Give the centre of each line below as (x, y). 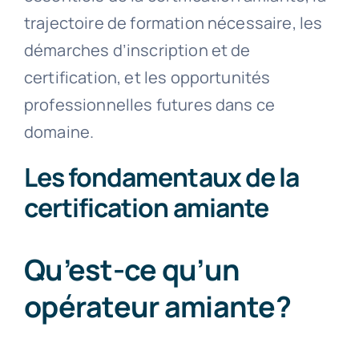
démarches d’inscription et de (137, 50)
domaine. (59, 132)
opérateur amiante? (157, 307)
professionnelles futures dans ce (149, 105)
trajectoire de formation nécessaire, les (173, 23)
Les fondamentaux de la (161, 177)
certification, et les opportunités (147, 78)
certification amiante (146, 208)
